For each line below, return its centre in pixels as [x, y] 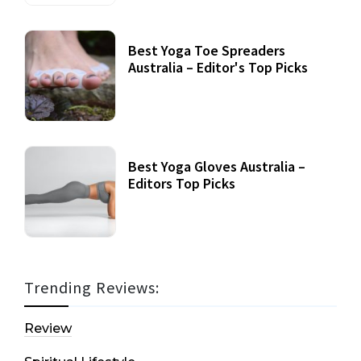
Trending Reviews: [92, 288]
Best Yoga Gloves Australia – [217, 167]
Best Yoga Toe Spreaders [207, 51]
